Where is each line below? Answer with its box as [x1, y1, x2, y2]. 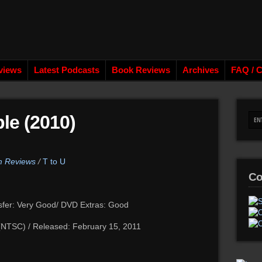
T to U [43, 157, 65, 166]
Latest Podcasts [34, 65, 99, 75]
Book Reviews [112, 65, 170, 75]
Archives [182, 65, 219, 75]
